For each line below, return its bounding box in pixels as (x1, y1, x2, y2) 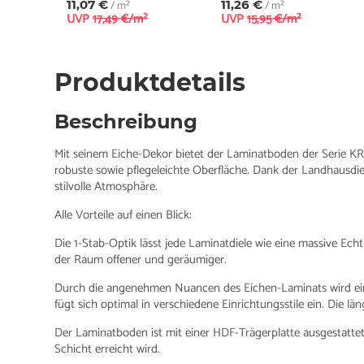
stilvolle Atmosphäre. (54, 175, 158, 197)
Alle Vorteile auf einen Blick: (54, 204, 193, 225)
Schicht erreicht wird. (54, 338, 161, 359)
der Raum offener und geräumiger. (54, 249, 227, 270)
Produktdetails (54, 67, 246, 97)
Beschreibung (54, 109, 198, 133)
